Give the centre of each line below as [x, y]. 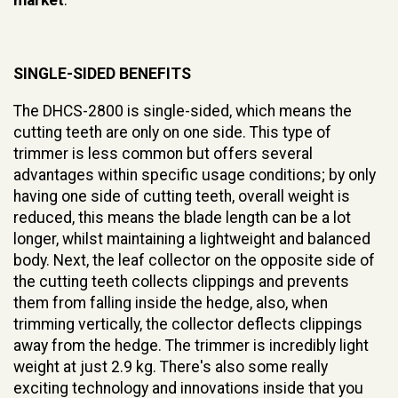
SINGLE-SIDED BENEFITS [102, 73]
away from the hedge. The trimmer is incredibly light [191, 345]
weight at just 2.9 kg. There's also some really [171, 366]
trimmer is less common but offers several [163, 153]
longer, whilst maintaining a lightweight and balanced [192, 239]
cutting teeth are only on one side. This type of [172, 132]
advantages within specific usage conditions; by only [195, 175]
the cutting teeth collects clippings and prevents [181, 281]
